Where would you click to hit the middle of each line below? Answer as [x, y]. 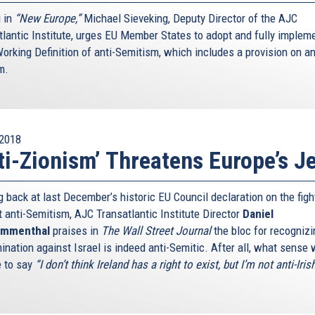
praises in [76, 230]
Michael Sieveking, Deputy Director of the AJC [189, 18]
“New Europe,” [48, 18]
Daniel [258, 213]
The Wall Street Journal [157, 230]
